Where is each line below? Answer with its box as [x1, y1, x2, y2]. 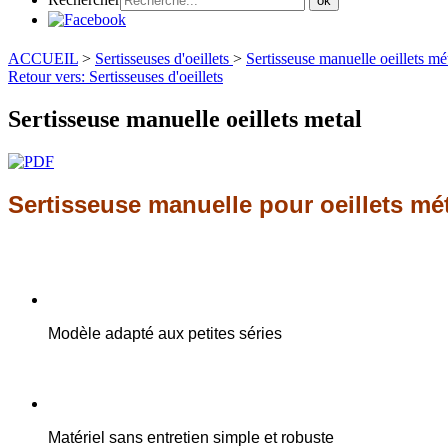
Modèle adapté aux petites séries [48, 324, 282, 342]
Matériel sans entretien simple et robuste [48, 428, 334, 446]
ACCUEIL [8, 49, 78, 67]
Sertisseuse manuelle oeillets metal [8, 105, 362, 132]
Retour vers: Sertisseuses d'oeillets [8, 67, 223, 85]
